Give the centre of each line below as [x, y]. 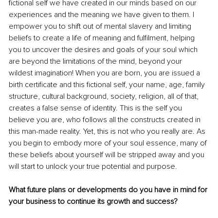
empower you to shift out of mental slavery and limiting [101, 26]
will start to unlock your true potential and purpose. [93, 166]
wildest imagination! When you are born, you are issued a [105, 73]
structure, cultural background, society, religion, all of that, [105, 96]
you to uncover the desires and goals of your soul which [104, 49]
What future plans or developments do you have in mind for [109, 190]
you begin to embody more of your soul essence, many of [109, 143]
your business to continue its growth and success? [93, 201]
